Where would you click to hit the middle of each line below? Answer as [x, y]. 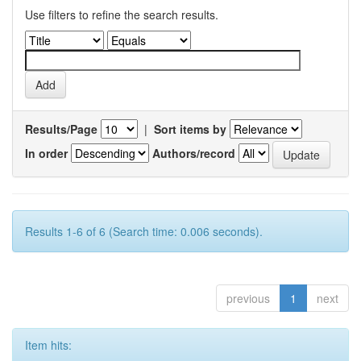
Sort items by [190, 129]
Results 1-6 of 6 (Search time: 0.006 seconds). [144, 231]
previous [248, 298]
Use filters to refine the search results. [122, 15]
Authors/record [194, 153]
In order [46, 153]
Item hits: [48, 345]
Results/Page [61, 129]
